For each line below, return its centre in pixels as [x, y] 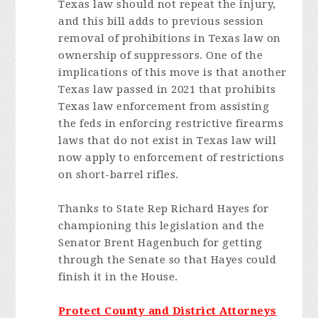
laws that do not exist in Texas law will [168, 141]
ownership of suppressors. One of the [161, 55]
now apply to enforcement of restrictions [171, 158]
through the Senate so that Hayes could [168, 260]
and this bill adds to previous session [161, 21]
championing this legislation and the [161, 226]
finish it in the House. [118, 277]
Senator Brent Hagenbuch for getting [160, 243]
